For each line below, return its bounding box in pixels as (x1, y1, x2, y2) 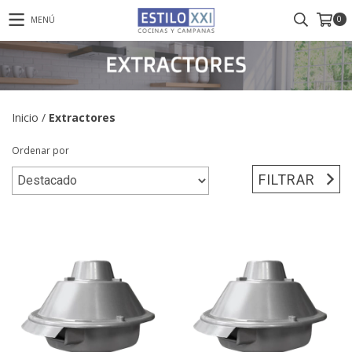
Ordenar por (12, 143, 69, 157)
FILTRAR (258, 170, 316, 188)
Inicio (12, 109, 38, 125)
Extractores (49, 109, 115, 125)
